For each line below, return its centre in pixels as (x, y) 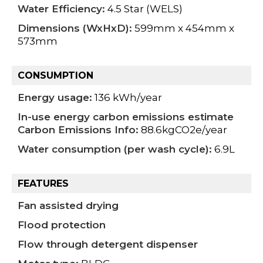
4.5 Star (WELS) (144, 9)
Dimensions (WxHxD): (75, 28)
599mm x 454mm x (183, 28)
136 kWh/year (127, 98)
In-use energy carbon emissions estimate (126, 117)
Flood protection (62, 225)
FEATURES (43, 184)
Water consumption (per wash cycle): (115, 149)
